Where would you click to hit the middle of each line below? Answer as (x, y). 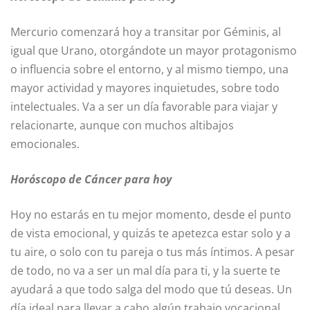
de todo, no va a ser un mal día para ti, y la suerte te (145, 271)
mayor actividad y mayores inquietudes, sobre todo (145, 88)
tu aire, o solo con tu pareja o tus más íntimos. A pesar (153, 252)
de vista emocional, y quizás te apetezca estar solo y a (151, 234)
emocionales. (45, 144)
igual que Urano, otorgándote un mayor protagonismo (154, 51)
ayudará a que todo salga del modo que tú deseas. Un (151, 290)
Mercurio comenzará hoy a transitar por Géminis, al (146, 32)
